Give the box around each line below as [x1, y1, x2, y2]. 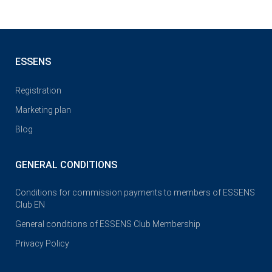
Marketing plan [15, 104, 71, 115]
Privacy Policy [15, 238, 69, 248]
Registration [15, 85, 61, 95]
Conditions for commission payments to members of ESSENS [15, 187, 255, 197]
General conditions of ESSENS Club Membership [15, 219, 200, 229]
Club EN [15, 199, 45, 209]
